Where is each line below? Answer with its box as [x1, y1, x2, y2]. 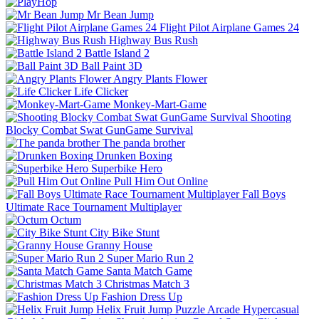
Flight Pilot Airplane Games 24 [159, 21, 299, 33]
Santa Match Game [106, 264, 192, 277]
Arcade [207, 303, 240, 315]
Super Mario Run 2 [107, 251, 194, 264]
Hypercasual [243, 303, 299, 315]
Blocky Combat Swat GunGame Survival [6, 123, 193, 136]
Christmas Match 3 [105, 277, 189, 290]
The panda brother [103, 136, 185, 149]
